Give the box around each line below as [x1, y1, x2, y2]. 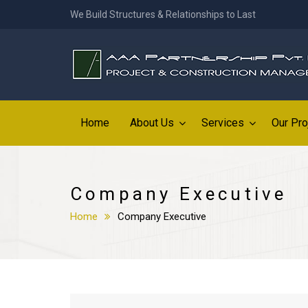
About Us [130, 116, 174, 129]
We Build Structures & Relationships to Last [70, 9, 256, 20]
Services [201, 116, 244, 129]
